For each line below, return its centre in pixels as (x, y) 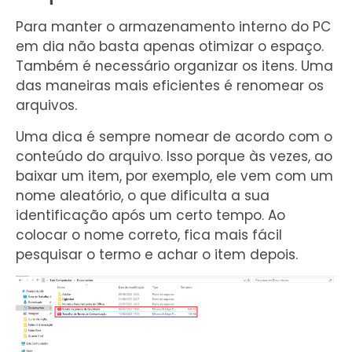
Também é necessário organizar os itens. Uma (174, 66)
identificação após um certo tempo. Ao (150, 215)
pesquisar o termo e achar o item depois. (157, 254)
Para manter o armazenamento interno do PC (173, 27)
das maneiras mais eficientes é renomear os (170, 86)
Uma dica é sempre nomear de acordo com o (174, 136)
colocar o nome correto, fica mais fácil (149, 235)
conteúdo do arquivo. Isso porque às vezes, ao (174, 156)
